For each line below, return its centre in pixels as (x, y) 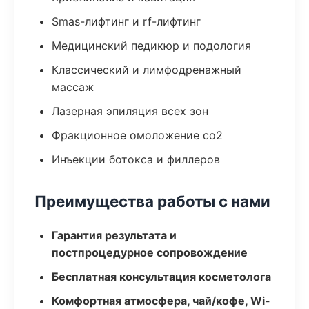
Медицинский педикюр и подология (151, 46)
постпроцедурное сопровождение (150, 252)
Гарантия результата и (114, 235)
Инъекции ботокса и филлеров (136, 159)
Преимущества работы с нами (152, 201)
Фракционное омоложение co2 (137, 135)
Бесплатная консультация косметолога (161, 277)
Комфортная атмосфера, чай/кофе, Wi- (161, 301)
